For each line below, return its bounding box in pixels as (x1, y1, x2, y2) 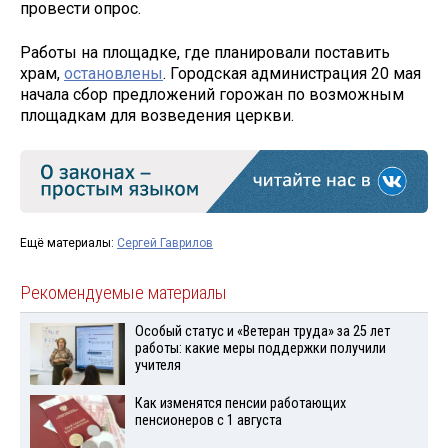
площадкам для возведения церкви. (20, 106, 294, 126)
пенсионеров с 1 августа (134, 412, 282, 430)
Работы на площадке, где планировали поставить (20, 43, 390, 63)
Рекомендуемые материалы (20, 281, 227, 304)
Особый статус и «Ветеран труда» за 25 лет (134, 322, 390, 340)
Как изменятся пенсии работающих (134, 395, 346, 413)
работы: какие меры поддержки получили (134, 339, 386, 357)
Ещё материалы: (20, 235, 117, 250)
